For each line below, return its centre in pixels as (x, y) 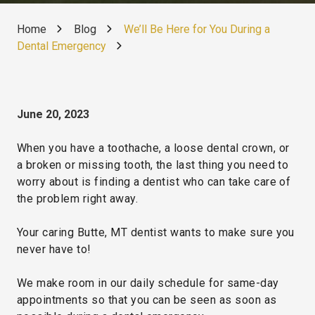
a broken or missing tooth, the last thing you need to (153, 165)
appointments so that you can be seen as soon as (147, 300)
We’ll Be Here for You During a (197, 29)
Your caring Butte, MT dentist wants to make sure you (156, 232)
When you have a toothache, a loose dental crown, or (153, 148)
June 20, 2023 (53, 114)
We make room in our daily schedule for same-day (148, 283)
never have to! (54, 249)
